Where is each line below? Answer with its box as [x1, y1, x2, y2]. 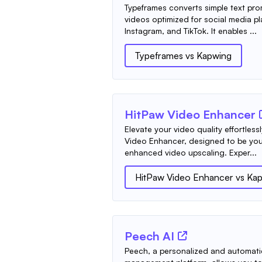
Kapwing [196, 49, 232, 61]
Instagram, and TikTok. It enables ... [125, 25, 257, 36]
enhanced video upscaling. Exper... [125, 147, 257, 157]
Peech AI [125, 228, 174, 243]
